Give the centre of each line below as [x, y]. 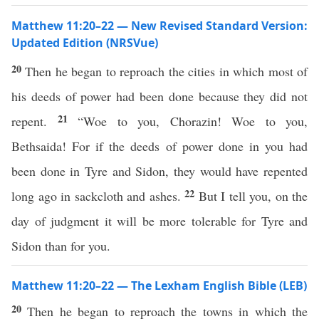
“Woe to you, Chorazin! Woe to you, [193, 121]
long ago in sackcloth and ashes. [98, 196]
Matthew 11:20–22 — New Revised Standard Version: [159, 26]
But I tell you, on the [253, 196]
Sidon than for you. [61, 246]
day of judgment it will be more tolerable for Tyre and [159, 221]
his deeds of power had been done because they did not [159, 96]
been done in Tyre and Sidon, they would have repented [159, 171]
